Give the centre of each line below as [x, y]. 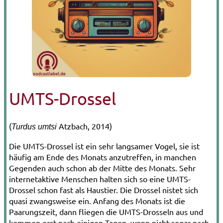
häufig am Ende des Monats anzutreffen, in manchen [103, 157]
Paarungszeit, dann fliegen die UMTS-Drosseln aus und [106, 211]
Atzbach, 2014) [84, 126]
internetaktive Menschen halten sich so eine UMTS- [100, 178]
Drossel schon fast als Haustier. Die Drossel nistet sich [104, 189]
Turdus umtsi [34, 126]
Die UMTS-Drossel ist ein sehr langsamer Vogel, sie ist [104, 146]
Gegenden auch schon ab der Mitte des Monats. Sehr [102, 167]
